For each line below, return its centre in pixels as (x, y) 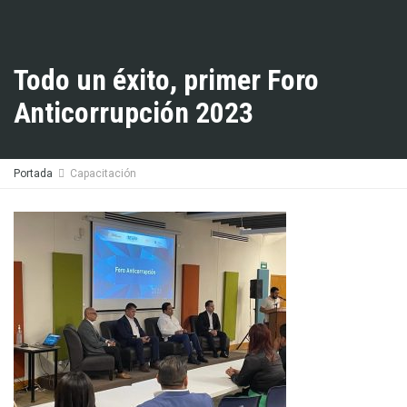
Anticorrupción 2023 (134, 113)
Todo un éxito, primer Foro (166, 80)
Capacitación (103, 174)
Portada (33, 174)
